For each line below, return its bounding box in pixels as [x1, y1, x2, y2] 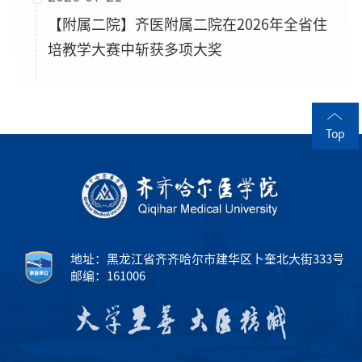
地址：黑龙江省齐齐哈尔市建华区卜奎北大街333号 [70, 253, 344, 266]
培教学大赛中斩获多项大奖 [47, 42, 222, 57]
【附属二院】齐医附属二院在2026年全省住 [47, 17, 327, 32]
